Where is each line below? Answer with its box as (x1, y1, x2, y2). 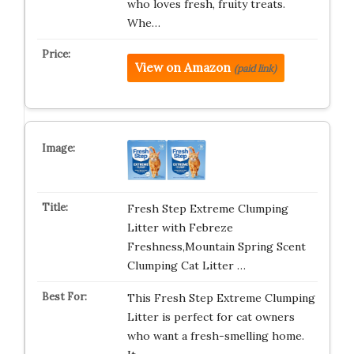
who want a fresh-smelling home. (126, 328, 304, 343)
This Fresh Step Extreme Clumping (126, 290, 315, 305)
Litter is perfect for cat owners (126, 309, 295, 324)
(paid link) (233, 62, 277, 75)
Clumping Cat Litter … (126, 258, 246, 273)
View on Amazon (134, 60, 231, 76)
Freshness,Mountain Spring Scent (126, 239, 306, 254)
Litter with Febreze (126, 220, 233, 235)
